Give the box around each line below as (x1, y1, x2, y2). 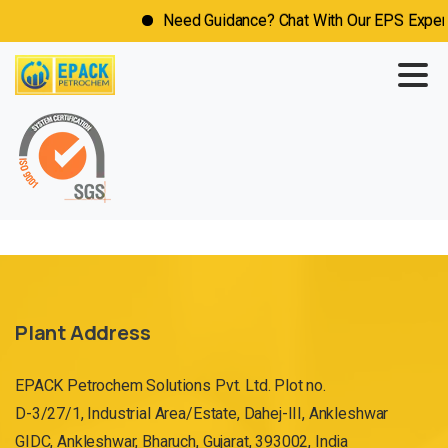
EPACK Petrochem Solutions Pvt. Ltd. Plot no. (15, 376, 326, 395)
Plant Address (15, 319, 151, 346)
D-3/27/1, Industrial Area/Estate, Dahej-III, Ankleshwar (15, 404, 389, 423)
